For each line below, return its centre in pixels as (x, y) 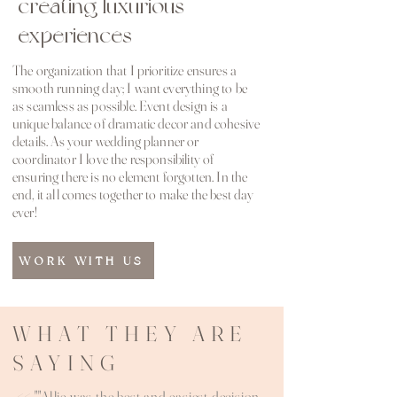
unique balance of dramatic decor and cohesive (136, 123)
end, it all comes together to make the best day (133, 194)
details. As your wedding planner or (106, 141)
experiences (78, 35)
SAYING (67, 363)
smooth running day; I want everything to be (130, 88)
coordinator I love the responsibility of (113, 159)
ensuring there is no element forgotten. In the (130, 176)
